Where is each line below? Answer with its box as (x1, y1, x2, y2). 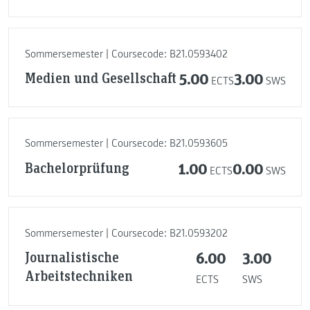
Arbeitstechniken (24, 266, 133, 285)
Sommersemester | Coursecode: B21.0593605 (24, 136, 228, 151)
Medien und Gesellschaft (24, 69, 176, 87)
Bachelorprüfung (24, 158, 129, 176)
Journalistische (24, 248, 119, 266)
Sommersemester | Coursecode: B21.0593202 (24, 226, 228, 240)
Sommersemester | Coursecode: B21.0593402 (24, 46, 228, 61)
